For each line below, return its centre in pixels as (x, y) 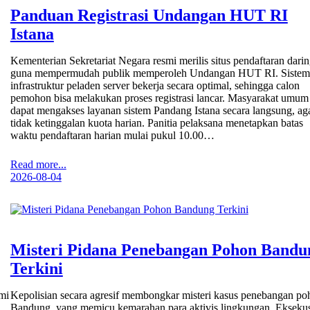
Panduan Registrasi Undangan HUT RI (149, 15)
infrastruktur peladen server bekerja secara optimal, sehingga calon (155, 85)
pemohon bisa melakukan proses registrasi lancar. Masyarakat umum (159, 98)
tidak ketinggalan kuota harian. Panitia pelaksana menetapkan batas (156, 122)
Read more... (38, 164)
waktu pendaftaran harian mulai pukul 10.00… (112, 135)
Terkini (36, 268)
